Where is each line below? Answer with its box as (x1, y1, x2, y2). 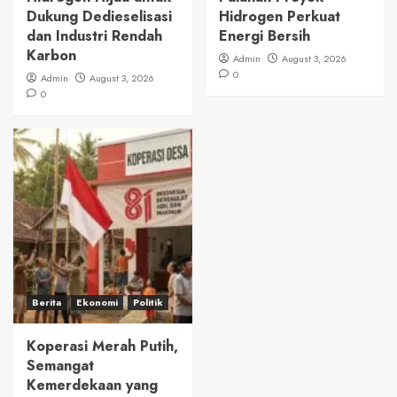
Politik (133, 294, 163, 309)
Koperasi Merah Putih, (27, 335, 178, 356)
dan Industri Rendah (27, 25, 162, 46)
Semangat (27, 354, 94, 376)
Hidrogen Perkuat (218, 5, 340, 27)
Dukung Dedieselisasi (27, 5, 172, 27)
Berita (32, 294, 61, 309)
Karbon (27, 44, 76, 66)
